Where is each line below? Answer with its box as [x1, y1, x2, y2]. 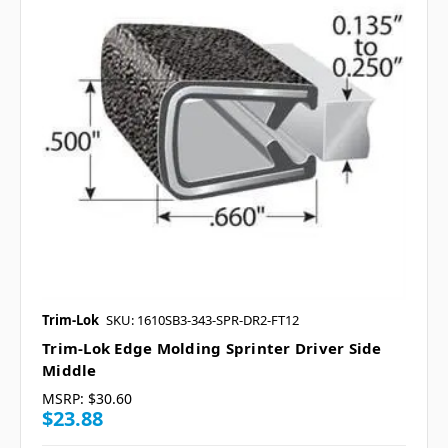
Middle [42, 359, 97, 380]
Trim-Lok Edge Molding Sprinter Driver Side [42, 337, 382, 358]
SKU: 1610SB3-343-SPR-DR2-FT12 [106, 310, 299, 329]
